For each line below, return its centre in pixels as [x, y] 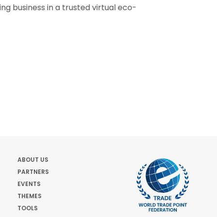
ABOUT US [33, 160]
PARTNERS [33, 172]
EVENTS [29, 184]
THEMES [30, 196]
